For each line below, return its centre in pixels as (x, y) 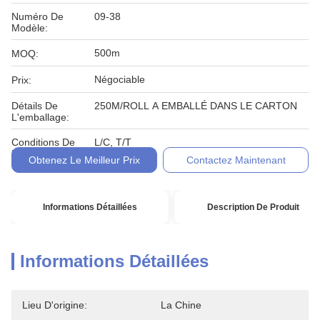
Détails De (35, 106)
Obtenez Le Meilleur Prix (84, 160)
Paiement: (34, 154)
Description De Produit (253, 207)
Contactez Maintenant (236, 160)
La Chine (181, 305)
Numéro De (37, 16)
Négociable (120, 79)
